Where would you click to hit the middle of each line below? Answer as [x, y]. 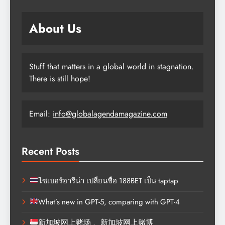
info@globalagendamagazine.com [110, 114]
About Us [55, 28]
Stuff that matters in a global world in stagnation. [111, 66]
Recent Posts [50, 151]
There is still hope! [60, 78]
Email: [41, 114]
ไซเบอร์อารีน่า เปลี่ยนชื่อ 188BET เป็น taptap [108, 181]
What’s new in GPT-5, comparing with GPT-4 [109, 202]
